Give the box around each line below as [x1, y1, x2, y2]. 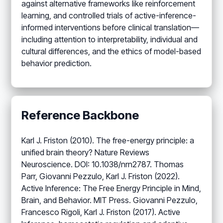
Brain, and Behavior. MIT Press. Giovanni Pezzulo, [21, 195, 198, 205]
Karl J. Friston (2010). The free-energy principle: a [21, 135, 195, 145]
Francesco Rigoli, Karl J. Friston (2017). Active [21, 207, 181, 217]
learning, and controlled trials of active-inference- [21, 10, 197, 20]
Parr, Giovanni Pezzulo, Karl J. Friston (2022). [21, 171, 180, 181]
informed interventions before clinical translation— [21, 22, 200, 32]
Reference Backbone [21, 108, 139, 122]
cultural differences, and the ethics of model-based [21, 46, 202, 56]
